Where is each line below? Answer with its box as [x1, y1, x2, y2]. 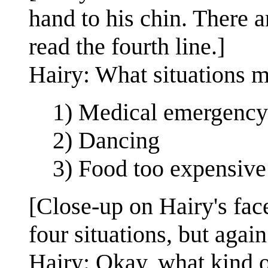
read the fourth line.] [29, 33, 225, 60]
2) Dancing [53, 127, 160, 154]
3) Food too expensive [53, 155, 266, 182]
